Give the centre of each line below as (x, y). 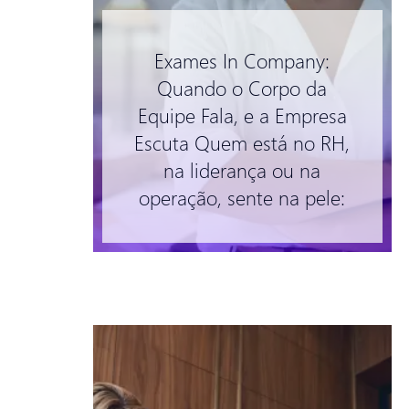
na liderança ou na (242, 169)
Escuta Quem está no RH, (242, 142)
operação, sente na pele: (242, 197)
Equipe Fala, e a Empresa (242, 115)
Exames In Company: (242, 60)
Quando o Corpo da (242, 87)
